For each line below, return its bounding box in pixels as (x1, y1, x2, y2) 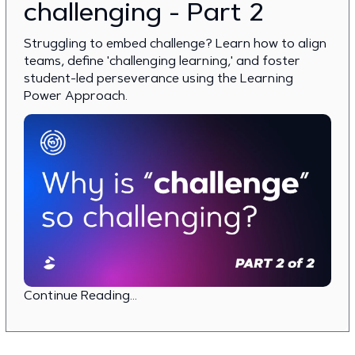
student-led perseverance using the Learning (24, 70, 293, 86)
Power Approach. (24, 87, 128, 103)
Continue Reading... (24, 288, 137, 303)
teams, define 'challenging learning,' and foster (24, 52, 300, 68)
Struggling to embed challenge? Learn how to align (24, 35, 326, 51)
